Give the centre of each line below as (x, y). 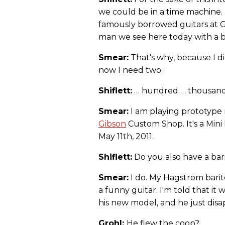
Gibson (112, 124)
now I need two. (131, 70)
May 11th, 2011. (126, 137)
